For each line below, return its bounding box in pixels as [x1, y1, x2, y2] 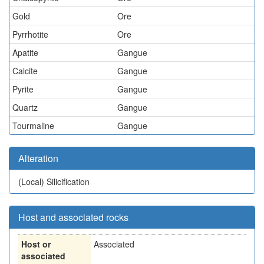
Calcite [12, 65, 38, 77]
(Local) [18, 176, 47, 187]
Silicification [47, 176, 90, 187]
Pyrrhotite [12, 28, 48, 40]
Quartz [12, 101, 38, 113]
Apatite [12, 47, 38, 58]
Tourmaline [12, 120, 54, 131]
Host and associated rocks [18, 210, 128, 224]
